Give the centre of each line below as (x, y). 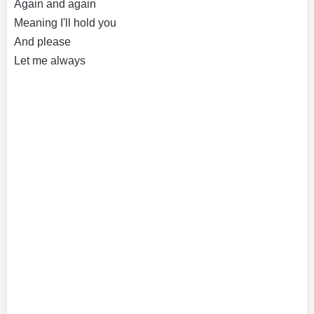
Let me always (50, 60)
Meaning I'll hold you (65, 22)
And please (42, 41)
